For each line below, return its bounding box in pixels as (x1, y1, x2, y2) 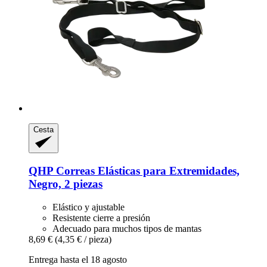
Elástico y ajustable (52, 201, 125, 212)
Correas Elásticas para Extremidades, (53, 164, 240, 177)
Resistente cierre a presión (52, 212, 150, 223)
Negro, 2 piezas (29, 177, 103, 190)
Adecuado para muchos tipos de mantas (52, 223, 201, 234)
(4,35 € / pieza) (55, 234, 111, 244)
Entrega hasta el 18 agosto (29, 254, 127, 265)
